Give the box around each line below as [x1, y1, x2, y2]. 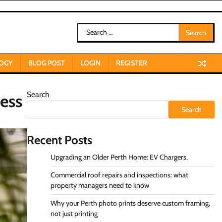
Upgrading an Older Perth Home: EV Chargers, [50, 153, 188, 162]
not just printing [50, 209, 98, 218]
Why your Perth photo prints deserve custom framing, [50, 199, 210, 208]
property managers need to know [50, 181, 149, 190]
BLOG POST [28, 58, 65, 67]
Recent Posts [26, 133, 92, 147]
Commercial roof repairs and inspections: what [50, 170, 188, 179]
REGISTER [116, 58, 147, 67]
